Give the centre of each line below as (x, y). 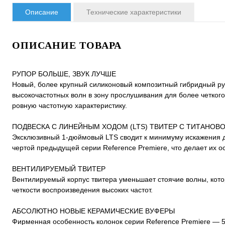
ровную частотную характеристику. (70, 105)
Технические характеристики (134, 12)
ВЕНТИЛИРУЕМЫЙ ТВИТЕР (59, 169)
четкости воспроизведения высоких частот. (82, 190)
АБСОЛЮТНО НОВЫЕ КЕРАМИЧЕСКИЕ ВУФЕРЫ (93, 211)
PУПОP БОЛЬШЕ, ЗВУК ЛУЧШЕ (64, 74)
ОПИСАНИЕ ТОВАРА (67, 45)
